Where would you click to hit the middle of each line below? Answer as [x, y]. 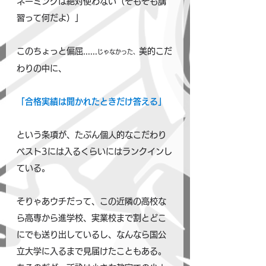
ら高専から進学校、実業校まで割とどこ [91, 218]
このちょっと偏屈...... [57, 51]
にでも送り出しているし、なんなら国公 [91, 235]
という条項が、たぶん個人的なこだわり [91, 135]
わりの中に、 [42, 68]
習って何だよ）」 [50, 18]
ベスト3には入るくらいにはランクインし [94, 151]
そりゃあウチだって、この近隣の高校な [91, 201]
